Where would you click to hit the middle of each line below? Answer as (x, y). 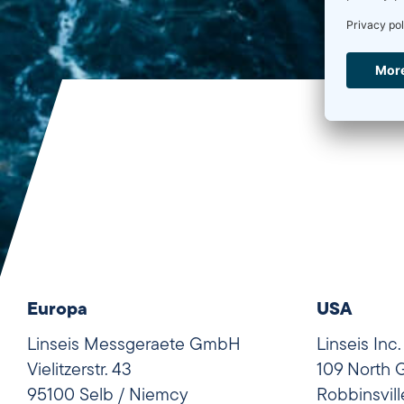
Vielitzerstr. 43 (79, 371)
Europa (57, 311)
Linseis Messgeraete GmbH (134, 346)
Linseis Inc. (359, 346)
